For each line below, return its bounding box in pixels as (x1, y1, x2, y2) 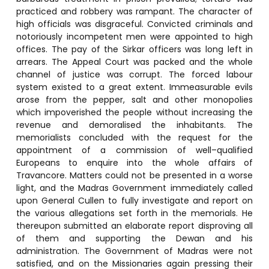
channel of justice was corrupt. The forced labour (16, 68, 253, 80)
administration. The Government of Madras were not (16, 244, 253, 257)
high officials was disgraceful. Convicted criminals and (16, 17, 253, 30)
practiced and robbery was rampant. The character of (16, 5, 253, 17)
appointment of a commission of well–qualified (16, 144, 253, 156)
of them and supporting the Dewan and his (16, 232, 253, 244)
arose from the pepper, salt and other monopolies (16, 93, 253, 106)
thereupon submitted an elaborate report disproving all (16, 219, 253, 232)
